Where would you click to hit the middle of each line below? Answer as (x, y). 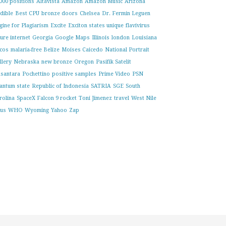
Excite (58, 25)
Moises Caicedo (82, 49)
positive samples (74, 74)
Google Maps (72, 37)
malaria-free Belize (35, 49)
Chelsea (90, 13)
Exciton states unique (96, 25)
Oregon (84, 62)
